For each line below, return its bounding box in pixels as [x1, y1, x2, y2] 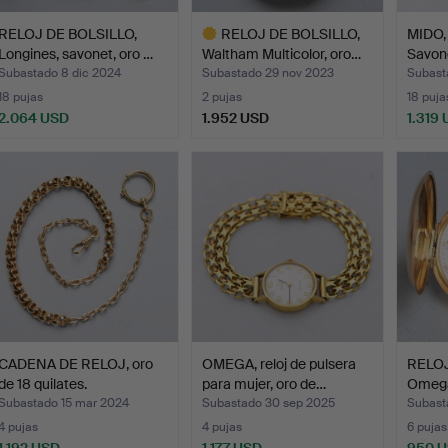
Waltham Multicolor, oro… [202, 44, 362, 63]
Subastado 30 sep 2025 [202, 394, 336, 411]
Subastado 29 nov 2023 [202, 64, 335, 81]
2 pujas [202, 88, 243, 105]
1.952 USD [202, 108, 270, 127]
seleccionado [191, 157, 277, 176]
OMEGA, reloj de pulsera [202, 354, 357, 373]
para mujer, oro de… [202, 374, 327, 393]
